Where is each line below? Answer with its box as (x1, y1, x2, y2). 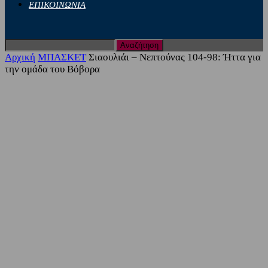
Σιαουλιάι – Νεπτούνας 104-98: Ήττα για (89, 51, 261, 63)
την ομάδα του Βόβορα (5, 63, 100, 75)
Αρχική (5, 51, 35, 63)
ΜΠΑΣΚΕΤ (38, 51, 86, 63)
